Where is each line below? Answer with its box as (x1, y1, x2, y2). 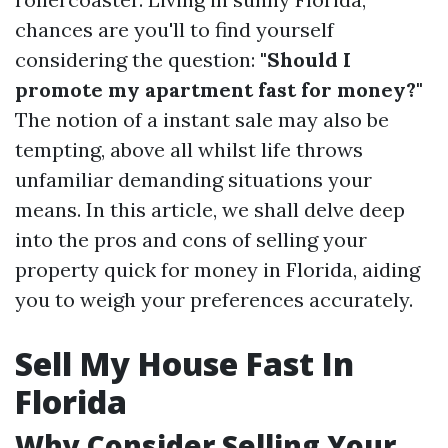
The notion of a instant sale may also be (15, 107, 389, 132)
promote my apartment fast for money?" (15, 77, 423, 102)
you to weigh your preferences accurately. (15, 287, 413, 312)
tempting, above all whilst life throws (15, 137, 363, 162)
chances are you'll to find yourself (15, 17, 334, 42)
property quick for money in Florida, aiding (15, 257, 420, 282)
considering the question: (15, 47, 260, 72)
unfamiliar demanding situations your (15, 167, 372, 192)
